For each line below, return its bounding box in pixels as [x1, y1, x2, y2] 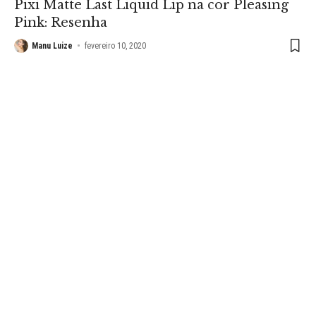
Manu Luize [32, 40, 73, 51]
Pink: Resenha [14, 14, 107, 30]
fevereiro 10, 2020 [85, 40, 147, 51]
